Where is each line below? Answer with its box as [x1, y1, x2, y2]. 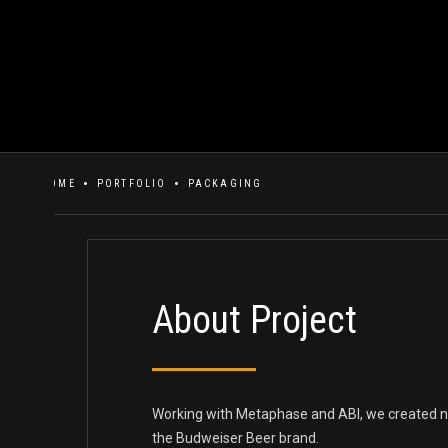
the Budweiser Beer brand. [152, 430, 319, 446]
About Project [152, 298, 357, 342]
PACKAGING [187, 178, 263, 189]
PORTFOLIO [96, 178, 167, 189]
